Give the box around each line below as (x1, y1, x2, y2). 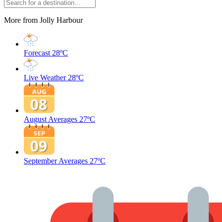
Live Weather (24, 73, 66, 82)
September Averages (24, 157, 88, 165)
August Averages (24, 115, 77, 123)
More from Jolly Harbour (4, 16, 83, 24)
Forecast (24, 49, 50, 57)
